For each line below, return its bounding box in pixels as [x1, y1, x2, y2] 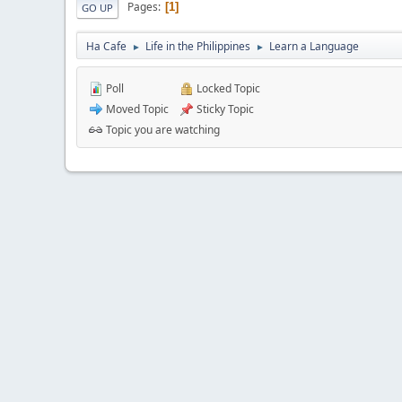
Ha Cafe [86, 38, 127, 54]
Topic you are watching [103, 121, 220, 137]
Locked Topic [194, 80, 260, 96]
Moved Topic [103, 100, 169, 117]
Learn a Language [269, 38, 359, 54]
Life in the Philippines [145, 38, 250, 54]
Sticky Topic [194, 100, 254, 117]
